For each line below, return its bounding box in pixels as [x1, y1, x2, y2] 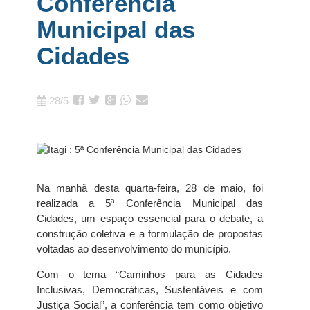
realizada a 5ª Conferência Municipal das [36, 197, 263, 209]
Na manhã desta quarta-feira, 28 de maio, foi [36, 182, 263, 194]
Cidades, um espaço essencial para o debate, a [36, 212, 263, 224]
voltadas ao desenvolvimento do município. [36, 243, 231, 255]
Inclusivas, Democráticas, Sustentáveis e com [36, 284, 263, 295]
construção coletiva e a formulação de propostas [36, 228, 263, 239]
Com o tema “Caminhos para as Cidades [36, 268, 263, 280]
